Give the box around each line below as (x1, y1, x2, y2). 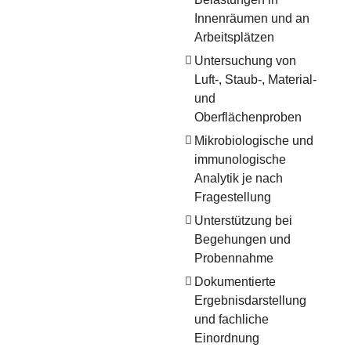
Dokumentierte (194, 275, 277, 288)
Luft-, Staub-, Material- (194, 73, 317, 86)
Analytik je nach (194, 172, 284, 185)
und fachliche (194, 313, 270, 326)
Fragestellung (194, 190, 272, 204)
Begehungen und (194, 233, 291, 246)
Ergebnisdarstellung (194, 294, 307, 307)
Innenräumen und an (194, 12, 310, 25)
